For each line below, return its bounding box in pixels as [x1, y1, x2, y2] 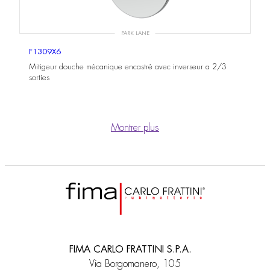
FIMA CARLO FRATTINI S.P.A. [69, 245, 201, 255]
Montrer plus [111, 123, 159, 133]
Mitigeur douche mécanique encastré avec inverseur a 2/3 [29, 62, 227, 71]
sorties [29, 73, 49, 81]
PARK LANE [121, 30, 149, 36]
